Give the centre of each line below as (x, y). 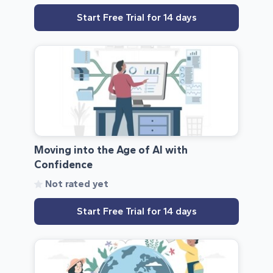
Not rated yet (77, 184)
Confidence (63, 165)
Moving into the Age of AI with (111, 150)
